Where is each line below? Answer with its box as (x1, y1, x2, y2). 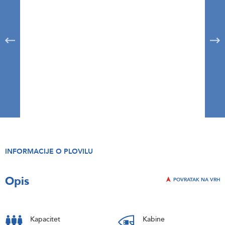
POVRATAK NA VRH (172, 176, 220, 183)
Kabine (143, 214, 165, 224)
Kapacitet (30, 214, 60, 224)
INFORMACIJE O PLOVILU (5, 147, 93, 156)
